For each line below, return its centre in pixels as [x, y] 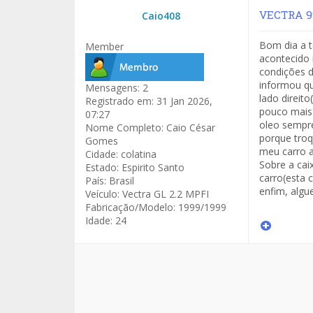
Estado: [102, 167]
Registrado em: [119, 101]
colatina [137, 154]
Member [104, 46]
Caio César [189, 128]
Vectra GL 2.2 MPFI [164, 194]
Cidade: [102, 154]
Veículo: [102, 194]
